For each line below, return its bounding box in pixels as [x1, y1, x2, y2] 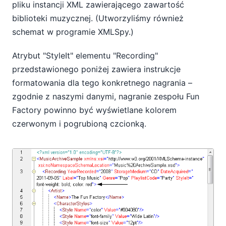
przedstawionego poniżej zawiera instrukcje [12, 64, 181, 74]
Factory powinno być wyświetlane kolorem [12, 104, 177, 115]
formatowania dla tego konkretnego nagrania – [12, 77, 192, 88]
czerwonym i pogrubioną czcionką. [12, 118, 146, 129]
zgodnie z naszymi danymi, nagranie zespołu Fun [12, 91, 199, 101]
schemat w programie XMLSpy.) [12, 27, 134, 37]
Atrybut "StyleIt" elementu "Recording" [12, 50, 158, 61]
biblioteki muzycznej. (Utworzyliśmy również [12, 13, 184, 24]
